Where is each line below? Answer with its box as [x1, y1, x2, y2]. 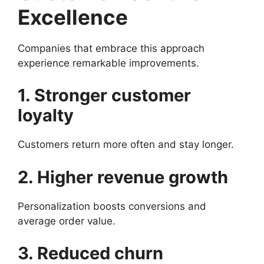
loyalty [18, 105, 74, 126]
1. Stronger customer [18, 85, 191, 105]
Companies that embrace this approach [18, 42, 204, 54]
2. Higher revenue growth [18, 166, 228, 187]
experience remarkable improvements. [18, 57, 199, 69]
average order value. [18, 214, 115, 227]
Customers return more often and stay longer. [18, 138, 234, 150]
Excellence [18, 4, 128, 29]
